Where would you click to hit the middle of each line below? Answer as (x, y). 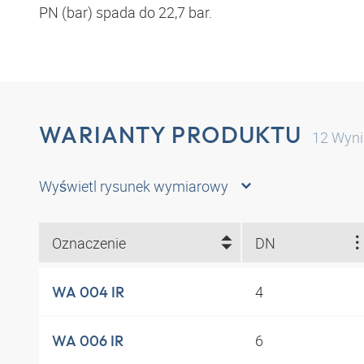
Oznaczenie (89, 243)
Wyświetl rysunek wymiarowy (134, 186)
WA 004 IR (88, 292)
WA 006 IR (88, 340)
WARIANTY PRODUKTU (171, 134)
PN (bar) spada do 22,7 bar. (126, 12)
